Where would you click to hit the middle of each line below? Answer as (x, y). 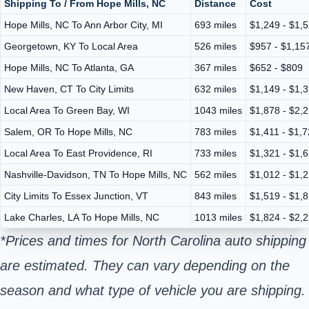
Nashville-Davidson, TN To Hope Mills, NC (96, 174)
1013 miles (218, 217)
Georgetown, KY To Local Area (71, 46)
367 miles (216, 67)
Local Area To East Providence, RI (78, 153)
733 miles (216, 153)
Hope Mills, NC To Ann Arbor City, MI (83, 24)
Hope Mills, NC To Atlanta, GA (69, 67)
